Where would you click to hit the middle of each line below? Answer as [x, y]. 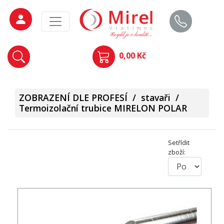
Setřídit [179, 143]
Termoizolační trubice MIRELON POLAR [103, 108]
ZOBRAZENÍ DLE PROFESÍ [73, 98]
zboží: [177, 152]
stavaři [156, 98]
